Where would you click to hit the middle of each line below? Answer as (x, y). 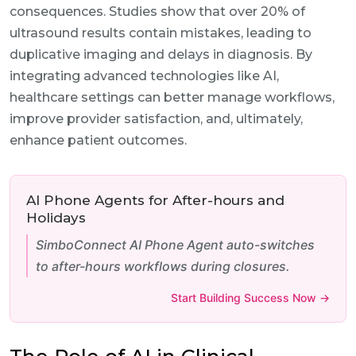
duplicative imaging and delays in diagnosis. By (161, 54)
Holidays (56, 218)
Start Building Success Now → (250, 298)
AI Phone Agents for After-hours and (155, 200)
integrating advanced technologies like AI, (144, 76)
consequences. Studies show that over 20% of (157, 12)
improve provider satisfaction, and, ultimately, (156, 119)
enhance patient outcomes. (98, 140)
